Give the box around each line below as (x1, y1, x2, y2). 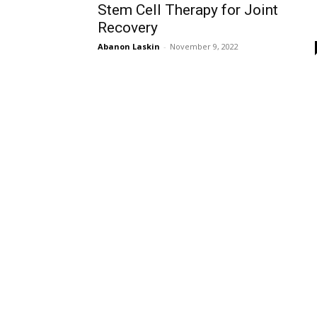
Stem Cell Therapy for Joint (98, 1, 278, 18)
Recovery (98, 19, 158, 36)
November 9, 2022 (170, 41, 238, 52)
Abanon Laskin (98, 41, 160, 52)
